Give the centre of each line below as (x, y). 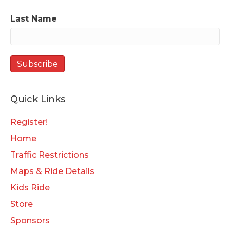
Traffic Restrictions (50, 155)
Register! (29, 122)
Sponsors (30, 220)
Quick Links (38, 99)
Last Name (34, 18)
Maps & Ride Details (52, 171)
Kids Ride (30, 187)
